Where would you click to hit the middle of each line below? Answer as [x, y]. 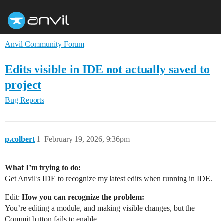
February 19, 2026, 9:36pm [87, 139]
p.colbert [20, 139]
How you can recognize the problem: [83, 197]
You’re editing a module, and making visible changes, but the [100, 208]
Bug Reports [25, 100]
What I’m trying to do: [43, 167]
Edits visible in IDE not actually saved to [107, 69]
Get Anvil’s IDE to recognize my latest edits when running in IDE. [109, 178]
